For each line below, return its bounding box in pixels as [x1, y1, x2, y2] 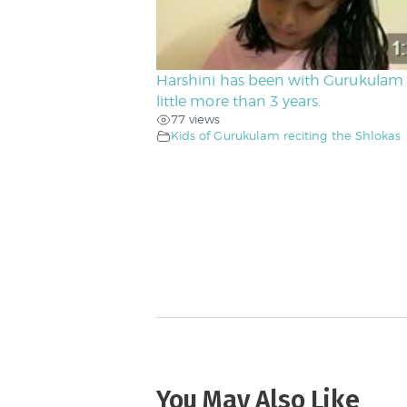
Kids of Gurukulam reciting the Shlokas [171, 128, 402, 143]
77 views [171, 112, 221, 126]
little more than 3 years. [156, 92, 322, 110]
